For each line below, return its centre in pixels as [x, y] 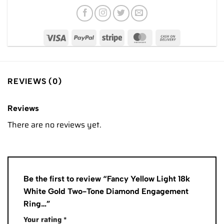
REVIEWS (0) [35, 81]
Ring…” [38, 203]
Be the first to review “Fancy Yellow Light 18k [107, 178]
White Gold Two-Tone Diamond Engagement [106, 191]
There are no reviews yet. [54, 125]
